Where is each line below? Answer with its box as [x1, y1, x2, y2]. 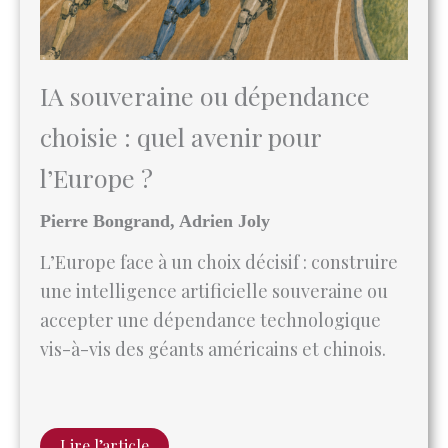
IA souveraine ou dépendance [40, 5, 370, 39]
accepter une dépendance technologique [40, 234, 381, 259]
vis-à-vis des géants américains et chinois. [40, 263, 386, 288]
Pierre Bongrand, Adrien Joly [40, 137, 270, 158]
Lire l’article [60, 361, 149, 383]
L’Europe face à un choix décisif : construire [40, 176, 398, 201]
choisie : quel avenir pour [40, 46, 321, 80]
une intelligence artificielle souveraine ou [40, 205, 388, 230]
